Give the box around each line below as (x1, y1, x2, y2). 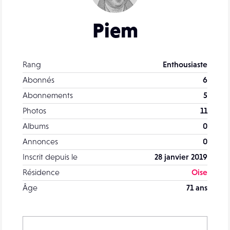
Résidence (23, 167, 60, 177)
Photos (23, 106, 46, 115)
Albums (23, 121, 49, 130)
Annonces (23, 137, 58, 146)
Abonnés (23, 75, 54, 84)
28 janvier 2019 (155, 152, 207, 161)
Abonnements (23, 90, 73, 100)
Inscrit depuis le (23, 152, 78, 161)
